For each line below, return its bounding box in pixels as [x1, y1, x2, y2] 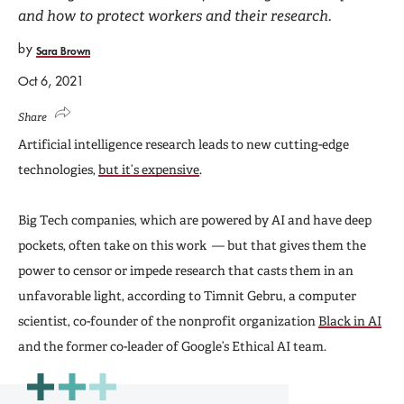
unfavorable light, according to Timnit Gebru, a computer [18, 288, 356, 303]
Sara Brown [36, 42, 90, 58]
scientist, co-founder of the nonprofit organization [18, 313, 318, 328]
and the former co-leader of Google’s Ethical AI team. [18, 338, 332, 353]
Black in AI [318, 313, 381, 328]
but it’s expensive [98, 161, 199, 177]
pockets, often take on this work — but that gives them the [18, 237, 366, 252]
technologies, [18, 161, 98, 177]
